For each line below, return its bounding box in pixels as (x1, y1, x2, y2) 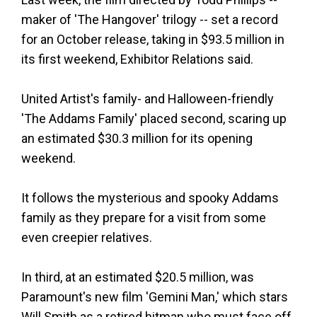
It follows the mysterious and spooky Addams (21, 190, 279, 205)
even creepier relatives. (21, 229, 152, 245)
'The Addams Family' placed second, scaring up (21, 110, 287, 126)
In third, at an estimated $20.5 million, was (21, 269, 254, 284)
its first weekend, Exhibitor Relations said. (21, 51, 253, 67)
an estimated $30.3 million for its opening (21, 130, 253, 146)
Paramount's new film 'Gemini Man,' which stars (21, 289, 288, 304)
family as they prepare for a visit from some (21, 209, 266, 225)
